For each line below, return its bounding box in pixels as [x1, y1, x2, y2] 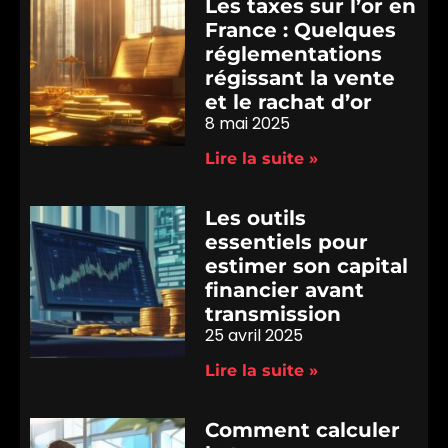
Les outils [205, 205, 307, 230]
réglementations [205, 41, 383, 66]
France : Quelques [205, 17, 397, 42]
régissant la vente [205, 65, 396, 90]
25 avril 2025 [205, 323, 304, 347]
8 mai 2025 [205, 111, 291, 135]
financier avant [205, 277, 365, 302]
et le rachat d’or [205, 89, 373, 114]
